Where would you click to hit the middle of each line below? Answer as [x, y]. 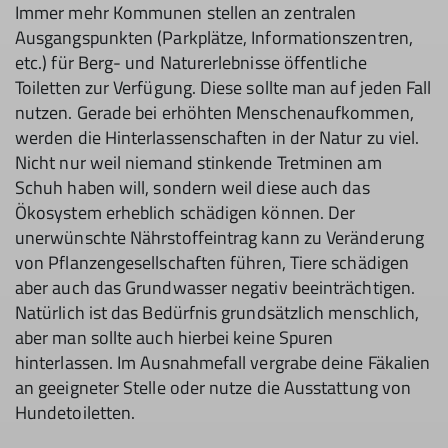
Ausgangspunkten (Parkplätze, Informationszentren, [214, 37]
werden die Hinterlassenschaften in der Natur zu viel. [217, 137]
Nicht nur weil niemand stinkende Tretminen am [198, 162]
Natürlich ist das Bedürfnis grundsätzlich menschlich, [217, 312]
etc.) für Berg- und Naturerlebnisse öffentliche [191, 62]
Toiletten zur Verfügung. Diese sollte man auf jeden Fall [223, 87]
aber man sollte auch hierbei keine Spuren [174, 337]
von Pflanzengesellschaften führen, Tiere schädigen [212, 262]
